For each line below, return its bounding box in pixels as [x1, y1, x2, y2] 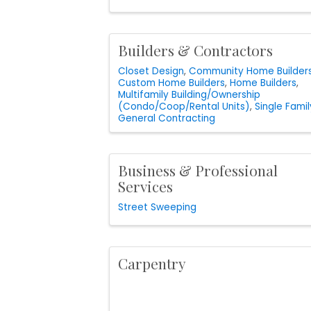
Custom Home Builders [118, 76, 225, 90]
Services [118, 176, 173, 196]
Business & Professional [118, 160, 278, 180]
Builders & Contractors [118, 40, 273, 60]
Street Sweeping [118, 200, 196, 214]
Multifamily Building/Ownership [118, 88, 260, 102]
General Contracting [118, 112, 215, 126]
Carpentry [118, 253, 186, 273]
